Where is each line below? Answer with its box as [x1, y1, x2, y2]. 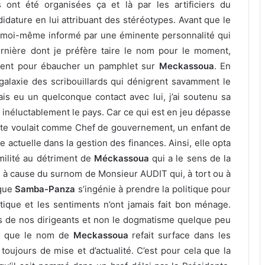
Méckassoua [93, 153, 153, 164]
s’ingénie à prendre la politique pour [75, 183, 231, 195]
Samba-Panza [15, 183, 76, 195]
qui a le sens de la [152, 153, 231, 164]
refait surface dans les [128, 230, 231, 241]
